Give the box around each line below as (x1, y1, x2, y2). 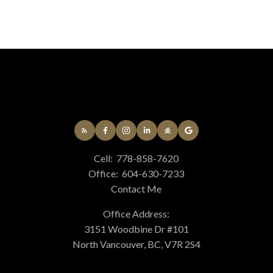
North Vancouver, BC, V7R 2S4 (72, 238, 200, 250)
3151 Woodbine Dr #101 (83, 222, 189, 235)
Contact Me (111, 182, 162, 194)
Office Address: (103, 207, 170, 219)
